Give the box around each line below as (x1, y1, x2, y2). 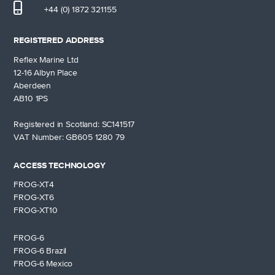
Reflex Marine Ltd (14, 55, 79, 64)
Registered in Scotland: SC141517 (14, 120, 135, 129)
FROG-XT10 (14, 206, 58, 215)
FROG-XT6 (14, 193, 55, 203)
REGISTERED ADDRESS (14, 36, 104, 45)
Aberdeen (14, 81, 52, 90)
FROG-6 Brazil (14, 247, 67, 256)
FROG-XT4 (14, 180, 55, 190)
